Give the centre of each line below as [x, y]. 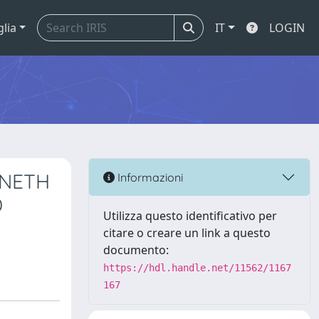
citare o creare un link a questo [187, 233]
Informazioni [149, 177]
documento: [136, 250]
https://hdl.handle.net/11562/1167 [197, 268]
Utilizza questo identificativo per [190, 216]
